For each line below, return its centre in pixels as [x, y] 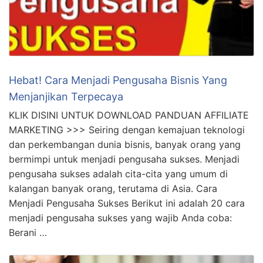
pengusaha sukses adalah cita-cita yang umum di [118, 96]
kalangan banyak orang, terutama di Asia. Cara [113, 111]
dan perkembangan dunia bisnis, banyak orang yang [125, 67]
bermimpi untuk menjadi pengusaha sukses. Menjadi [124, 81]
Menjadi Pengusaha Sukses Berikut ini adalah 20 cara [127, 125]
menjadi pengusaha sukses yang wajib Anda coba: [120, 140]
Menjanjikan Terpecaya [66, 19]
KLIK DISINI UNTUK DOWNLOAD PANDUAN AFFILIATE [129, 37]
